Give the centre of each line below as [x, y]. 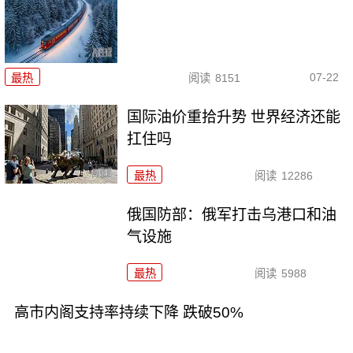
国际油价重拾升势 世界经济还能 [234, 117]
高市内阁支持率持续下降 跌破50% [128, 312]
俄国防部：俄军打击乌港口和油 [232, 215]
